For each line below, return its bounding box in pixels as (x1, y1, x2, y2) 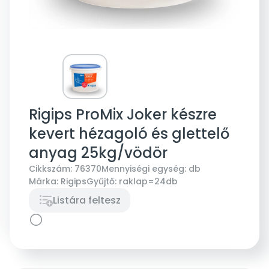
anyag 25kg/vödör (29, 142, 168, 163)
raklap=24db (119, 175, 178, 187)
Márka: (29, 175, 58, 187)
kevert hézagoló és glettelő (29, 123, 229, 144)
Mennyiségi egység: (101, 162, 186, 175)
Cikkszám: (29, 162, 72, 175)
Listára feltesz (53, 193, 121, 207)
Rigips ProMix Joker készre (29, 104, 217, 124)
